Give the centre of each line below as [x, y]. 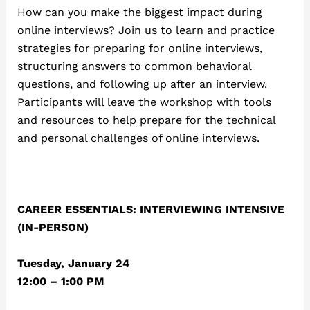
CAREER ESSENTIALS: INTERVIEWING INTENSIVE [151, 209]
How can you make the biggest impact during [139, 12]
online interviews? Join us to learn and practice [146, 30]
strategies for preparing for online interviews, [139, 48]
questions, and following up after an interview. [142, 84]
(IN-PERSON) [53, 227]
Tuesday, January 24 [73, 263]
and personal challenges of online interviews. [138, 138]
